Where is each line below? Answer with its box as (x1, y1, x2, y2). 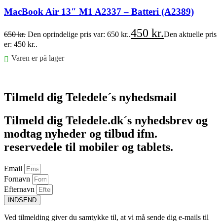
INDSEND (8, 196, 37, 204)
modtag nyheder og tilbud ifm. (4, 127, 157, 141)
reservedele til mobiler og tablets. (4, 141, 173, 154)
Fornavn (4, 175, 32, 184)
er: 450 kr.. (4, 39, 37, 48)
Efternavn (4, 185, 37, 194)
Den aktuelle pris (164, 30, 217, 38)
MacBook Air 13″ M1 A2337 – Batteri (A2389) (4, 6, 194, 17)
